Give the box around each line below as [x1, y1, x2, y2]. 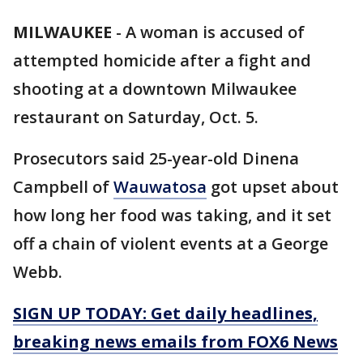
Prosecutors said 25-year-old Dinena [13, 147, 299, 170]
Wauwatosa [113, 176, 207, 199]
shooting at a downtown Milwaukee [13, 78, 297, 100]
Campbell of [13, 176, 113, 199]
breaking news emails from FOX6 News [13, 331, 338, 353]
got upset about [207, 176, 339, 199]
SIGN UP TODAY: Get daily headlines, [13, 302, 318, 325]
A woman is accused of [126, 21, 305, 44]
